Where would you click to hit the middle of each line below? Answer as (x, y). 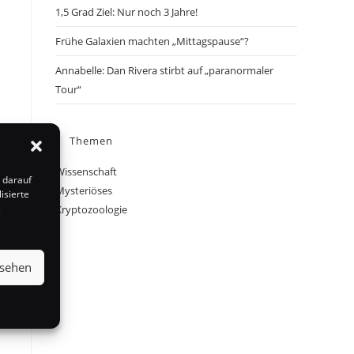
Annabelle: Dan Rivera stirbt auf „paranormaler (164, 70)
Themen (91, 141)
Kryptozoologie (91, 209)
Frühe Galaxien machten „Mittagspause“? (152, 41)
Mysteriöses (84, 190)
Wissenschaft (86, 171)
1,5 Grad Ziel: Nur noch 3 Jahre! (126, 12)
